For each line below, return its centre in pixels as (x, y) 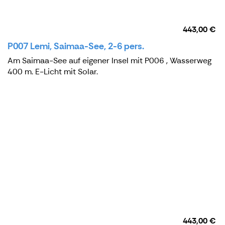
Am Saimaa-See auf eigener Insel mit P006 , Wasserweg (109, 60)
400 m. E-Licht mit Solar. (53, 71)
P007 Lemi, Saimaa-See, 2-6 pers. (76, 46)
